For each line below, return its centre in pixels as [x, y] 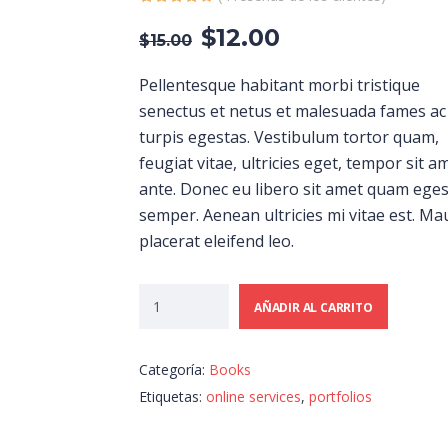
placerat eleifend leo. [216, 241]
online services [253, 397]
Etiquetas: [172, 397]
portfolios [340, 397]
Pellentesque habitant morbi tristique [279, 85]
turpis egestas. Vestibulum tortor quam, [289, 137]
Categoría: [174, 370]
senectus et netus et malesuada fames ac [292, 111]
